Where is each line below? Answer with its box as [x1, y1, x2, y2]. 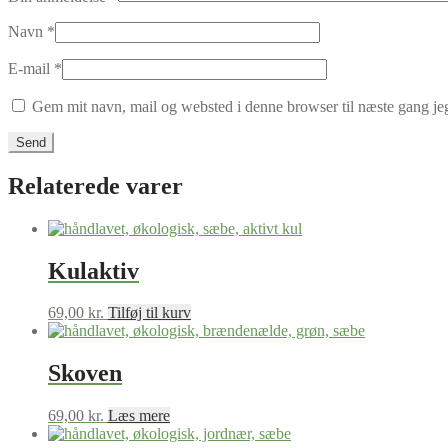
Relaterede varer [8, 172, 183, 199]
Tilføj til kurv [108, 304, 191, 322]
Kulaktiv [48, 257, 139, 284]
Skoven [48, 360, 122, 387]
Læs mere [108, 407, 170, 425]
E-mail [8, 59, 54, 77]
